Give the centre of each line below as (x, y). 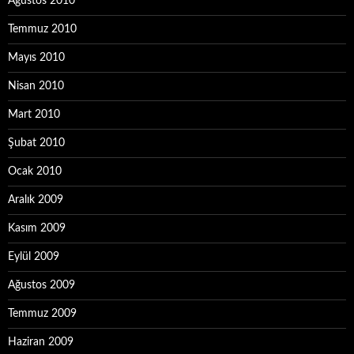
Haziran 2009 (41, 342)
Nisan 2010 (36, 86)
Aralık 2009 (36, 200)
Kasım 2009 (37, 228)
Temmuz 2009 (42, 314)
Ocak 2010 (35, 171)
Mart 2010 (34, 115)
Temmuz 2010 (42, 29)
